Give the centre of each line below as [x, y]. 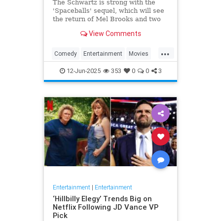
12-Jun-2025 [83, 71]
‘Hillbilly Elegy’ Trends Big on [102, 199]
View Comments [114, 34]
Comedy [66, 53]
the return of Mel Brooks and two [107, 19]
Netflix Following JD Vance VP [105, 207]
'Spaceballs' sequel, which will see [108, 11]
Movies [139, 53]
